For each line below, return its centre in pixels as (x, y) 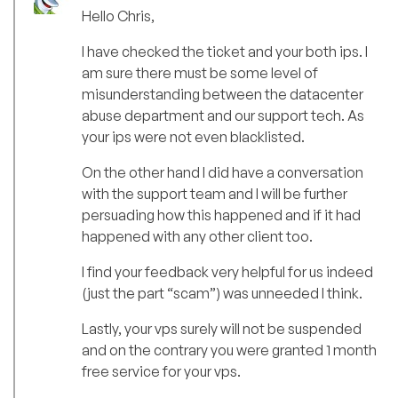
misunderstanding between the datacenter (223, 94)
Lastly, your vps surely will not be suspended (222, 328)
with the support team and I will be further (215, 193)
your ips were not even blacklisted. (193, 136)
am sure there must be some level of (200, 72)
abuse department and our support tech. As (223, 115)
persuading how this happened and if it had (221, 215)
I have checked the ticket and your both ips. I (225, 51)
